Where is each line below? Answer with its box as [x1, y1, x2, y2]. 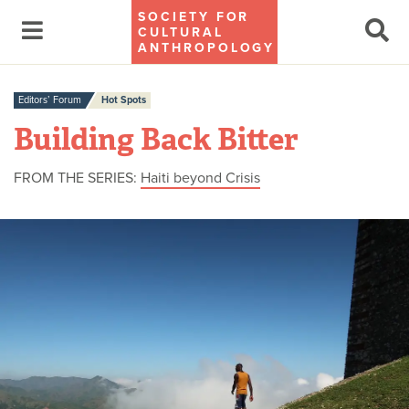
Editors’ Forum [18, 94, 81, 106]
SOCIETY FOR [138, 9, 250, 25]
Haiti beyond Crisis [141, 169, 260, 187]
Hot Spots [101, 94, 146, 106]
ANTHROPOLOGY [138, 40, 276, 56]
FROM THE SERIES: [14, 169, 137, 187]
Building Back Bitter [14, 120, 299, 159]
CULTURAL [138, 25, 224, 40]
